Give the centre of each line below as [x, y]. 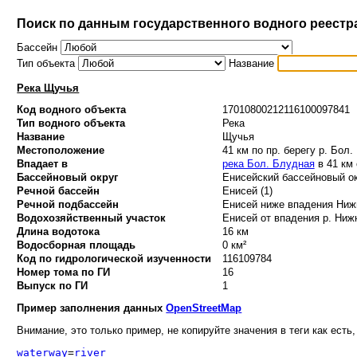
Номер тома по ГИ [64, 273]
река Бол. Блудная [268, 164]
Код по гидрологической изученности [114, 259]
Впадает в [43, 164]
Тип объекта [48, 64]
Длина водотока [59, 232]
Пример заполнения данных [92, 308]
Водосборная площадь [76, 245]
